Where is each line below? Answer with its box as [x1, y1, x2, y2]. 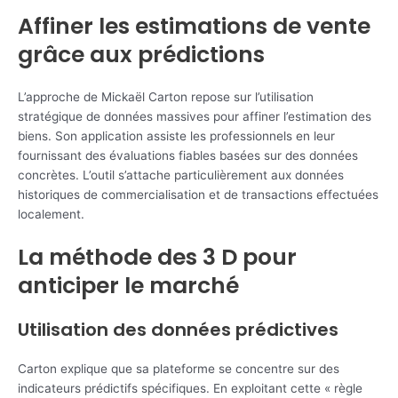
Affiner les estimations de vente [18, 10, 370, 42]
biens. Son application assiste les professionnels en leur [18, 128, 335, 143]
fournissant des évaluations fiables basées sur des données [18, 147, 358, 163]
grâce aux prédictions [18, 38, 265, 70]
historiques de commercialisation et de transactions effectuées [18, 187, 378, 202]
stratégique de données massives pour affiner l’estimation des [18, 108, 371, 123]
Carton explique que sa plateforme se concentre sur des [18, 361, 339, 376]
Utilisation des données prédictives [18, 316, 338, 342]
